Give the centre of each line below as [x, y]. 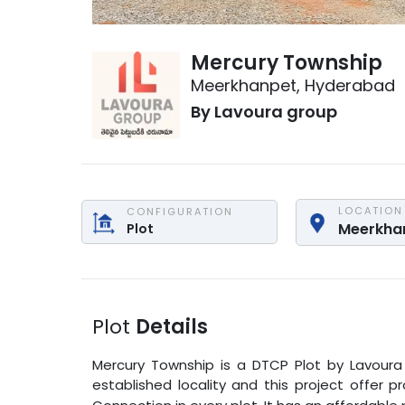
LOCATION [370, 210]
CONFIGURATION [180, 212]
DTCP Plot [286, 364]
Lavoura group [276, 112]
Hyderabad [350, 85]
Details [172, 326]
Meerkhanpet [244, 85]
